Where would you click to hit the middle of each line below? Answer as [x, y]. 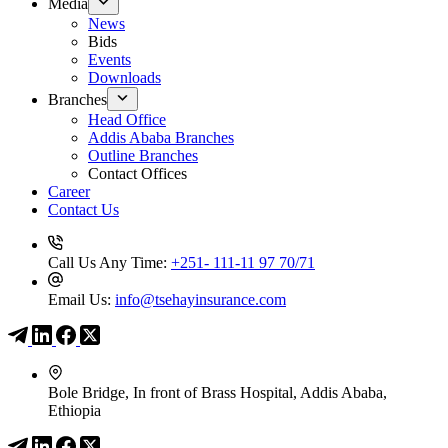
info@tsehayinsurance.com [200, 299]
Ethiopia [74, 410]
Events [109, 59]
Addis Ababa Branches [161, 137]
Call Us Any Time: [109, 262]
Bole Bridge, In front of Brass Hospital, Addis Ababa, [217, 392]
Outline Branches [143, 155]
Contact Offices [137, 173]
